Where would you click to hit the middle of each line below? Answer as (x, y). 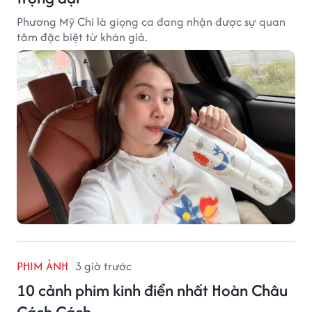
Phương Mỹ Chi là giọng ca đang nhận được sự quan (151, 21)
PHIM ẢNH (42, 266)
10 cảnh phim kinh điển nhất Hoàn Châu (152, 290)
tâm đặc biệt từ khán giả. (82, 37)
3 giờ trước (103, 266)
